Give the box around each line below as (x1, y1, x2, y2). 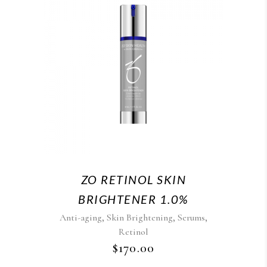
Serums (178, 212, 205, 223)
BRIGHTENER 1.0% (78, 192, 189, 206)
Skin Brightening (107, 212, 173, 223)
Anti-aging (60, 212, 102, 223)
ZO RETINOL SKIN (80, 172, 187, 187)
